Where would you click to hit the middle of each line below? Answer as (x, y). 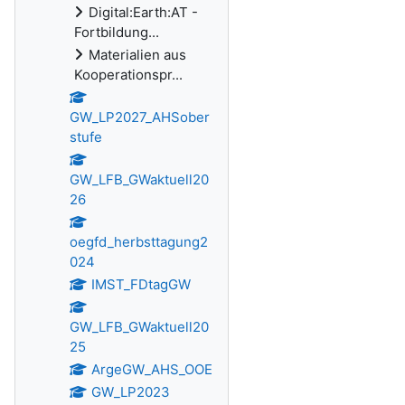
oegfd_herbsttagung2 (139, 242)
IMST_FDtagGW (141, 284)
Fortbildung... (117, 32)
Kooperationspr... (128, 75)
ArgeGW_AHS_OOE (151, 369)
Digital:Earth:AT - (143, 12)
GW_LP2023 (130, 392)
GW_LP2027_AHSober (140, 117)
